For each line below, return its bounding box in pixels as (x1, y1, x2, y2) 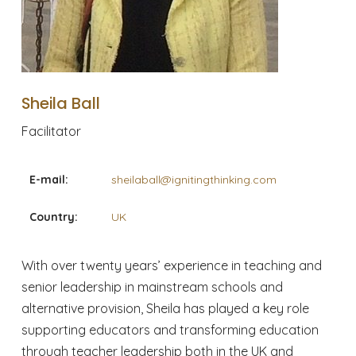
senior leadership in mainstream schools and (21, 278, 283, 295)
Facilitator (21, 122, 81, 139)
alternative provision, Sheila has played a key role (21, 300, 309, 316)
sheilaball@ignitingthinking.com (110, 172, 277, 187)
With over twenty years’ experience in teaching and (21, 257, 322, 273)
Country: (29, 209, 78, 224)
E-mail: (29, 172, 68, 187)
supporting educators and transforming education (21, 321, 319, 338)
